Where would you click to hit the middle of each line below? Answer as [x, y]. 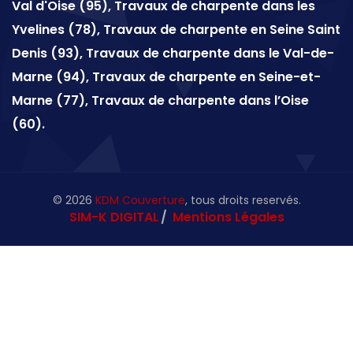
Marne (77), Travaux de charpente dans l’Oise [160, 101]
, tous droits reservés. [243, 201]
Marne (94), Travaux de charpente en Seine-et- [166, 77]
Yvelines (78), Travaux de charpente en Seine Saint [176, 30]
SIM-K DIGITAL [114, 217]
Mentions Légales [228, 217]
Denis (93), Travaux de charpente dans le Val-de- [173, 54]
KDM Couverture [140, 201]
